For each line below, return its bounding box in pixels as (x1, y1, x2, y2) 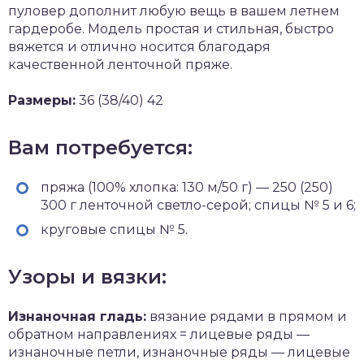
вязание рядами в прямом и (146, 309, 347, 324)
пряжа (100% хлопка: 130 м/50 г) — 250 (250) (41, 180, 333, 195)
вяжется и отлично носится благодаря (8, 39, 271, 54)
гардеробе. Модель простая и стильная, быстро (8, 21, 334, 37)
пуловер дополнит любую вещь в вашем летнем (8, 3, 340, 19)
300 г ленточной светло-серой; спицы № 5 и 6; (41, 197, 356, 213)
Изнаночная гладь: (8, 309, 146, 324)
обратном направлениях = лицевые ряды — (8, 327, 310, 342)
